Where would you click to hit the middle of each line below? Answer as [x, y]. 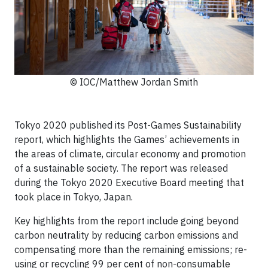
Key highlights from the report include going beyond [127, 221]
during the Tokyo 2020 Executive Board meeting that [129, 182]
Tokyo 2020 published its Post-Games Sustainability [128, 125]
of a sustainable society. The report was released [121, 168]
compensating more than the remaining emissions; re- [131, 249]
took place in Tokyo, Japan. [74, 197]
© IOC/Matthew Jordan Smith [134, 82]
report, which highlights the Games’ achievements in [127, 139]
